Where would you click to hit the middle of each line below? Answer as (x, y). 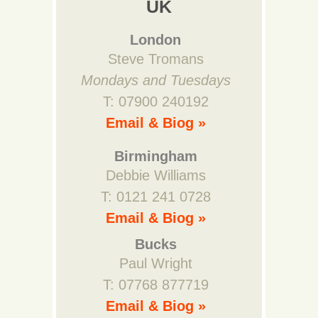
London (155, 40)
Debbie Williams (155, 175)
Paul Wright (155, 263)
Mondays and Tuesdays (155, 80)
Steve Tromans (155, 59)
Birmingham (155, 156)
